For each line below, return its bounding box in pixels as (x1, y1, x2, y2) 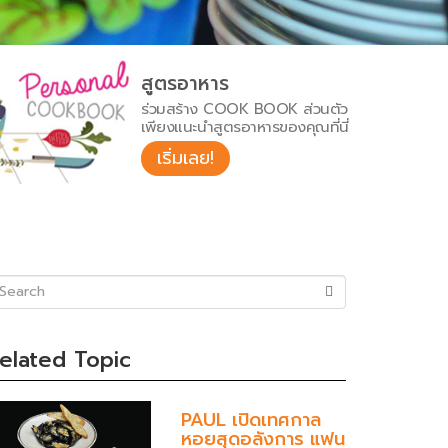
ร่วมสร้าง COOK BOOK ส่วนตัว (141, 98, 348, 121)
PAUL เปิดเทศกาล (181, 405, 321, 434)
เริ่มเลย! (157, 144, 215, 173)
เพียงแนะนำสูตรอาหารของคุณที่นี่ (141, 116, 349, 139)
